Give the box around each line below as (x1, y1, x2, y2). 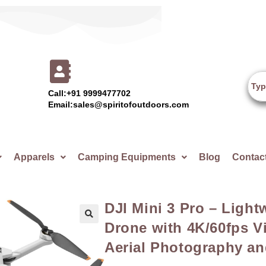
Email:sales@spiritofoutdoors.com (48, 100, 189, 109)
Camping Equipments (77, 152, 176, 162)
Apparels (13, 152, 55, 162)
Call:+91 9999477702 (48, 88, 131, 98)
